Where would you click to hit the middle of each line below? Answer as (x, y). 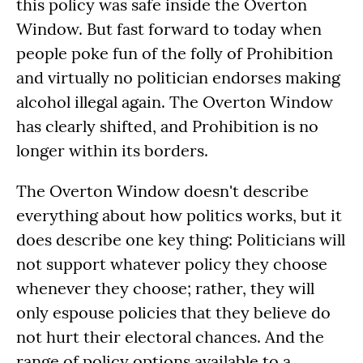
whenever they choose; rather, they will (165, 288)
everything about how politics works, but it (179, 215)
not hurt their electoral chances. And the (170, 336)
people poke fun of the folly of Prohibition (175, 53)
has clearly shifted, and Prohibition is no (167, 126)
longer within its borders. (112, 150)
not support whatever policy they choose (172, 263)
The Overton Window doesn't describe (162, 190)
